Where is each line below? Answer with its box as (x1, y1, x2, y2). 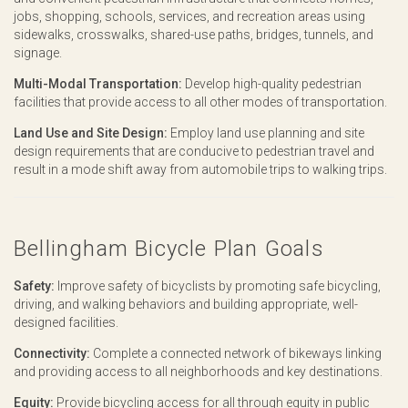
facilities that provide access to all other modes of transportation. (14, 95, 387, 109)
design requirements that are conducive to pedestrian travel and (14, 144, 374, 158)
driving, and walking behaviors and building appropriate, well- (14, 297, 358, 311)
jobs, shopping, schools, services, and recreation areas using (14, 9, 365, 24)
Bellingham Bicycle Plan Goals (14, 236, 324, 261)
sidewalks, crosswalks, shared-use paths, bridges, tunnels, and (14, 27, 373, 42)
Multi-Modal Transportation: (14, 76, 182, 91)
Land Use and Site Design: (14, 126, 168, 140)
